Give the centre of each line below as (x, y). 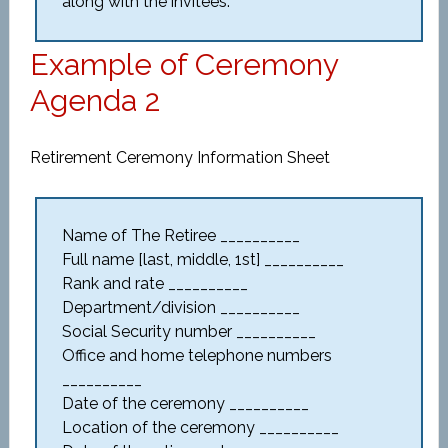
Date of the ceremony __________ (185, 403)
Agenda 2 (94, 100)
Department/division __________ (180, 307)
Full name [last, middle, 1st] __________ (202, 259)
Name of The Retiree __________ (180, 235)
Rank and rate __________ (154, 283)
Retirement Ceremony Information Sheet (179, 157)
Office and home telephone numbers (196, 355)
